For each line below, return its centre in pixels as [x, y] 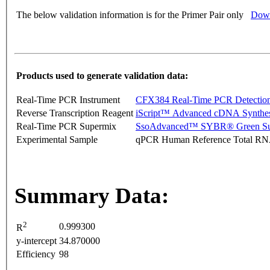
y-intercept [36, 241]
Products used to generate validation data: [102, 76]
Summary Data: [92, 196]
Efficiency [36, 254]
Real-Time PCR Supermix [66, 127]
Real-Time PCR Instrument [68, 100]
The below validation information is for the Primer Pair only [130, 15]
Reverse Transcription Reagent [75, 113]
